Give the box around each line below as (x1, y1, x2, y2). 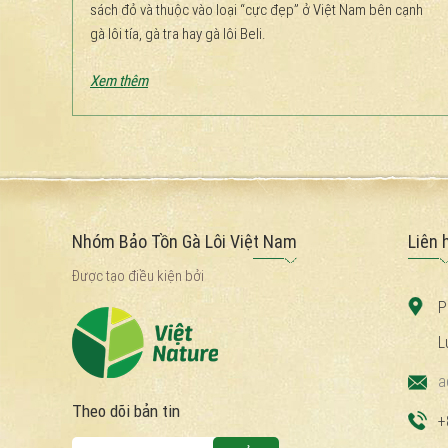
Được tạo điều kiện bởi (72, 266, 204, 285)
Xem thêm (90, 71, 148, 90)
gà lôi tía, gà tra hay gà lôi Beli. (90, 24, 266, 43)
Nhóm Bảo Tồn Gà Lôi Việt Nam (72, 230, 297, 252)
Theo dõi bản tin (72, 400, 180, 421)
